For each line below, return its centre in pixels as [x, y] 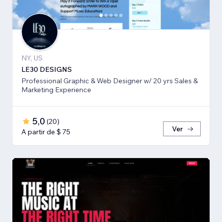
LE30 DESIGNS [47, 70]
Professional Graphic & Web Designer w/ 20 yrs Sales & [110, 81]
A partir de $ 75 [46, 132]
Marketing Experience [56, 90]
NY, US [32, 58]
